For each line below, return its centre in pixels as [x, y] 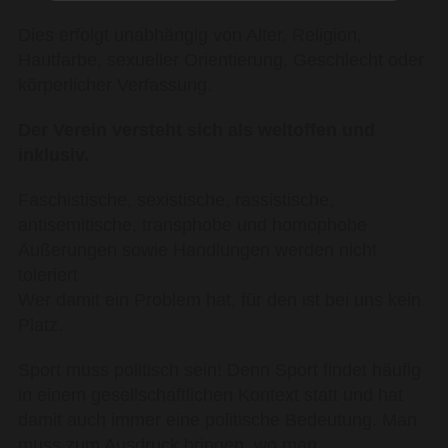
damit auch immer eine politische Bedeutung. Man [217, 420]
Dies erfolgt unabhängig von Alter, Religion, [189, 35]
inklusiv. [53, 155]
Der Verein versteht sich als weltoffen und [196, 130]
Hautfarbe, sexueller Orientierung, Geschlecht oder [220, 60]
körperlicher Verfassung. [114, 85]
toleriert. [50, 275]
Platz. [40, 325]
